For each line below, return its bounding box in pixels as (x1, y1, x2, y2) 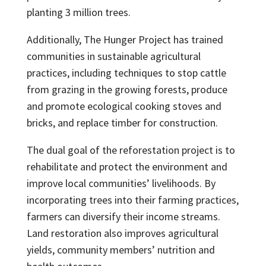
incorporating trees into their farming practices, (26, 193, 239, 207)
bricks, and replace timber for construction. (26, 116, 218, 130)
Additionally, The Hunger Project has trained (26, 33, 223, 47)
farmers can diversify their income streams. (26, 210, 220, 224)
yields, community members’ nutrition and (26, 243, 215, 257)
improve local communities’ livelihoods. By (26, 176, 216, 191)
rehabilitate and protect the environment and (26, 160, 227, 174)
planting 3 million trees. (26, 5, 131, 20)
